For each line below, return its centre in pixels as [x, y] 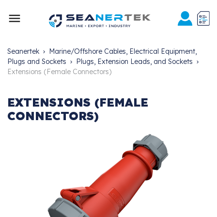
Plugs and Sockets [37, 62]
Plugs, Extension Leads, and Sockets [134, 62]
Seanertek [23, 52]
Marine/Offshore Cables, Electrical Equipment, [123, 52]
